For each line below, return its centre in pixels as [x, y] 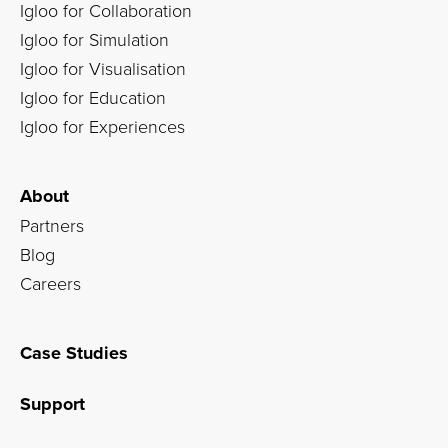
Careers [50, 283]
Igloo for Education [93, 97]
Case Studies [74, 353]
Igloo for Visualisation [103, 68]
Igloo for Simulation [94, 39]
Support [52, 404]
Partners [52, 225]
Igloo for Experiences [102, 126]
